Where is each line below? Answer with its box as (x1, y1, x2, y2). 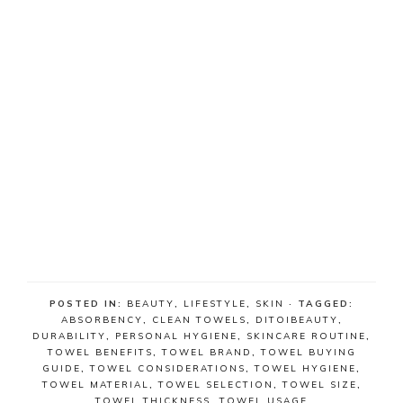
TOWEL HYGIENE (255, 363, 356, 374)
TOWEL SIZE (282, 379, 357, 390)
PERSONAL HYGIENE (115, 330, 237, 342)
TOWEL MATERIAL (41, 379, 149, 390)
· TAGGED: (289, 298, 354, 309)
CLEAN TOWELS (151, 314, 246, 326)
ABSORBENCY (60, 314, 143, 326)
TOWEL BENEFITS (47, 346, 153, 358)
